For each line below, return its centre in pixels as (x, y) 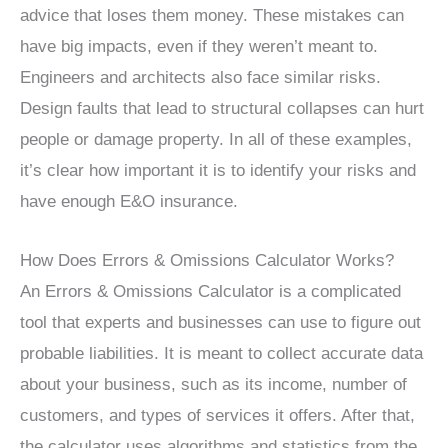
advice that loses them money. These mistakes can (212, 16)
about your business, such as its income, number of (213, 384)
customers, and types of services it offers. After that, (217, 415)
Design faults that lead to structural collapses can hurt (222, 109)
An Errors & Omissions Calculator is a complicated (210, 291)
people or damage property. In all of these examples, (216, 140)
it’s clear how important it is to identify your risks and (218, 171)
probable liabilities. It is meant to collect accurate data (221, 353)
